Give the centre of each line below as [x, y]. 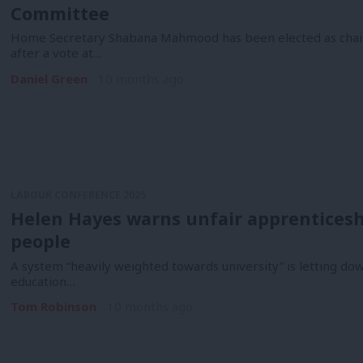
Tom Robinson [53, 307]
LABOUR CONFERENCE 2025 [78, 195]
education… [43, 281]
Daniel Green [49, 79]
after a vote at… [56, 53]
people [40, 241]
